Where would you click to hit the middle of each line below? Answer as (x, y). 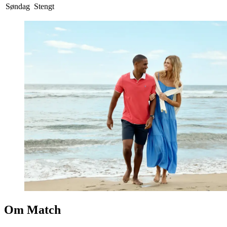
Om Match (32, 210)
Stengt (44, 7)
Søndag (18, 7)
